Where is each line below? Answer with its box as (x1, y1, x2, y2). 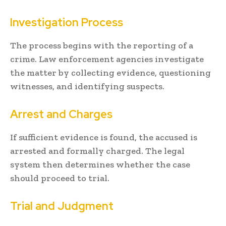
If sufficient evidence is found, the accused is (10, 132, 197, 143)
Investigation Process (10, 15, 123, 30)
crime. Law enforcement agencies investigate (10, 53, 204, 65)
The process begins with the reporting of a (10, 40, 193, 51)
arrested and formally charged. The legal (10, 145, 185, 157)
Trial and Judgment (10, 199, 114, 214)
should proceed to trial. (10, 173, 109, 184)
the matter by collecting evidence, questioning (10, 67, 211, 79)
